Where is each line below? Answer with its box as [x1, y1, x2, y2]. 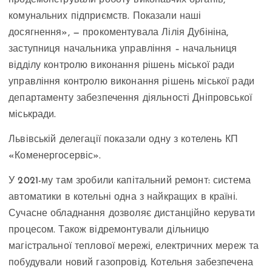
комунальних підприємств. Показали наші [8, 12, 202, 22]
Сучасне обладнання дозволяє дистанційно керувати [8, 209, 255, 219]
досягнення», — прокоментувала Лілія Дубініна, [8, 28, 229, 38]
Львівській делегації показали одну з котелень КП [8, 135, 238, 145]
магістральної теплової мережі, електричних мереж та [8, 242, 259, 252]
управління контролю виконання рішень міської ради [8, 77, 254, 87]
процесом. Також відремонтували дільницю [8, 225, 209, 236]
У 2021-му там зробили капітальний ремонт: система [8, 176, 251, 186]
